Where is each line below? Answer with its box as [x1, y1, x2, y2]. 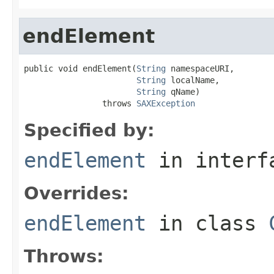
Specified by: [24, 119, 155, 141]
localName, [166, 75, 220, 85]
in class [146, 210, 268, 235]
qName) [166, 86, 200, 97]
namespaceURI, [166, 63, 234, 73]
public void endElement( [24, 63, 136, 73]
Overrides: [24, 182, 129, 204]
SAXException [136, 98, 195, 108]
